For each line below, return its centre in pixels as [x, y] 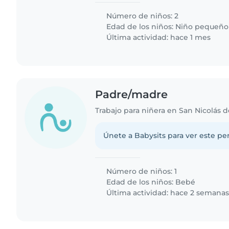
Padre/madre [132, 94]
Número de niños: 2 [142, 16]
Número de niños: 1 [141, 171]
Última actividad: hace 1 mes [158, 37]
